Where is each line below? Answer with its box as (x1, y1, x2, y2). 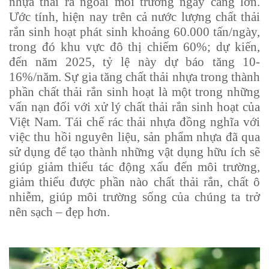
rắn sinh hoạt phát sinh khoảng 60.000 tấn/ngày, (9, 24, 260, 39)
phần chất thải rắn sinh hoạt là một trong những (9, 84, 260, 99)
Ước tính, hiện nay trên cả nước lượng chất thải (9, 9, 260, 24)
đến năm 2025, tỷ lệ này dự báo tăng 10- (9, 54, 260, 69)
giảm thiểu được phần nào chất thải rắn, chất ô (9, 174, 260, 189)
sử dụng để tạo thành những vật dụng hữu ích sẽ (9, 144, 260, 159)
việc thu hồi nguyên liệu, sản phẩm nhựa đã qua (9, 129, 260, 144)
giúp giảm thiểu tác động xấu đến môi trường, (9, 159, 260, 174)
